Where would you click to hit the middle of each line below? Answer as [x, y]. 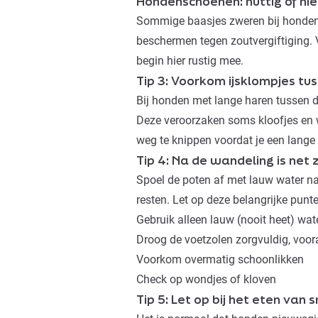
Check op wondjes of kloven [206, 280]
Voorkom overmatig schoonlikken [220, 260]
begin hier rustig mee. [190, 61]
